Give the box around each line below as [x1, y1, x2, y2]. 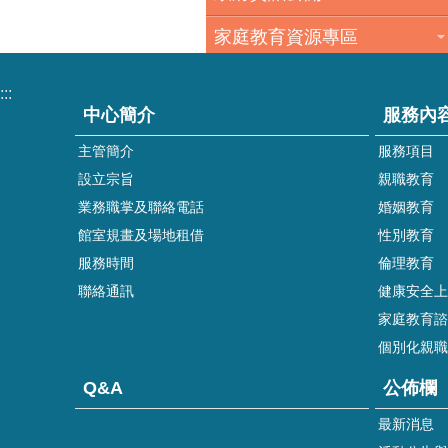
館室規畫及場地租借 [78, 227, 204, 243]
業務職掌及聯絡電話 [78, 199, 204, 215]
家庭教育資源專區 [214, 27, 358, 47]
